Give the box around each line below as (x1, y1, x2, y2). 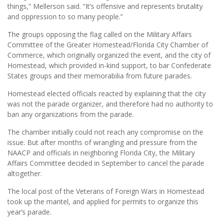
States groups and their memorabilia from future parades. (7, 71, 192, 80)
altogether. (7, 169, 42, 178)
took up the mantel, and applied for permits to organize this (7, 197, 198, 206)
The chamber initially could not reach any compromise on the (7, 127, 203, 137)
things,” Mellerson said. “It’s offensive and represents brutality (7, 1, 203, 11)
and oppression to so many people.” (7, 12, 123, 21)
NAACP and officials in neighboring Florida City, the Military (7, 148, 195, 157)
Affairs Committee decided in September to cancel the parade (7, 158, 204, 168)
